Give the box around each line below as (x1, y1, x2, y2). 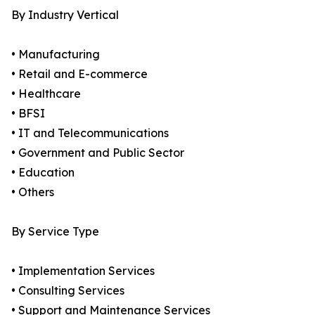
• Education (11, 165, 75, 180)
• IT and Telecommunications (11, 126, 169, 141)
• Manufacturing (11, 47, 100, 62)
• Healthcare (11, 86, 81, 101)
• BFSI (11, 106, 45, 121)
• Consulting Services (11, 283, 124, 298)
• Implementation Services (11, 264, 155, 278)
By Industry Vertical (11, 8, 119, 22)
